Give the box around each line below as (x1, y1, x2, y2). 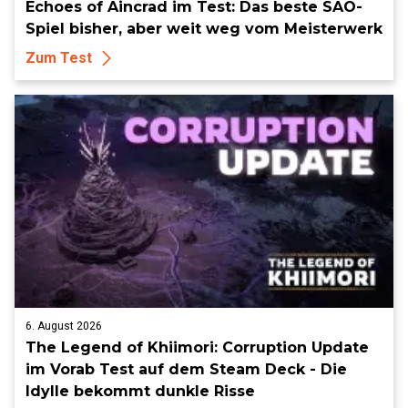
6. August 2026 (25, 320, 102, 332)
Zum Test (25, 49, 92, 66)
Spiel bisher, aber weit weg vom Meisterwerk (25, 20, 382, 37)
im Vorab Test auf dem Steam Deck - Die (25, 361, 347, 378)
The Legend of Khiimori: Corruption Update (25, 339, 369, 356)
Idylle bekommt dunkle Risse (25, 382, 255, 400)
